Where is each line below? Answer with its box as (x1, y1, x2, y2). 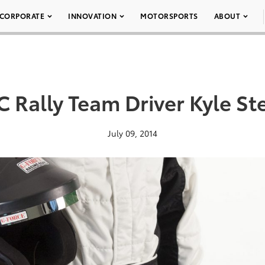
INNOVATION (68, 11, 117, 21)
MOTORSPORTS (140, 11, 198, 21)
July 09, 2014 (108, 127, 157, 139)
